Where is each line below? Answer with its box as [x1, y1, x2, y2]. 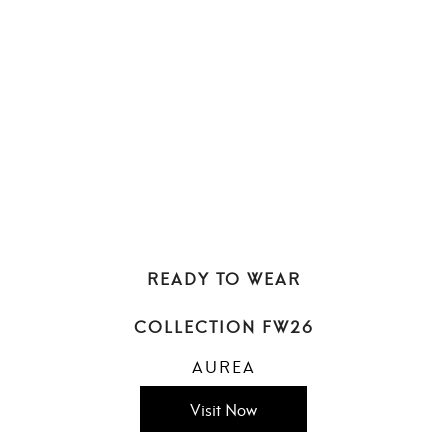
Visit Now [190, 396, 258, 422]
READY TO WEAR [146, 265, 301, 291]
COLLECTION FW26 [133, 313, 314, 339]
